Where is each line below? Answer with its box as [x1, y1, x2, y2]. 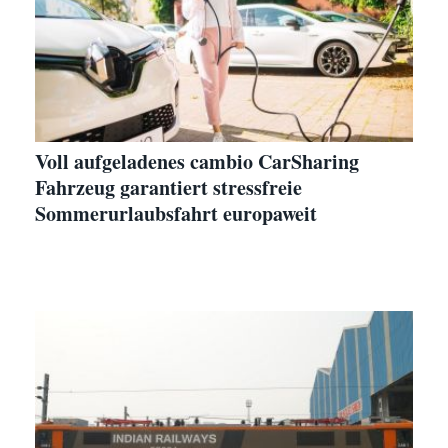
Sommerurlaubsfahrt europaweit [35, 198, 317, 228]
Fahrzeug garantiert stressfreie [35, 172, 302, 202]
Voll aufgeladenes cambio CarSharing [35, 146, 359, 176]
